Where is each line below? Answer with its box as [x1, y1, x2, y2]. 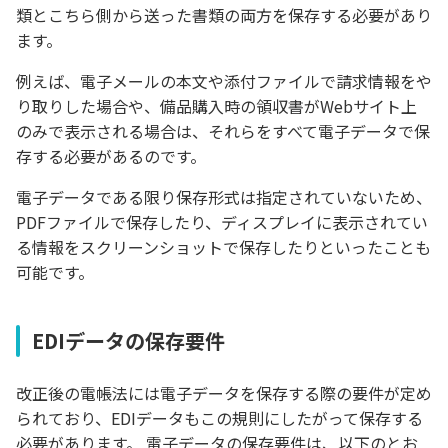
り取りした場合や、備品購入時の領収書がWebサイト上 [16, 93, 417, 118]
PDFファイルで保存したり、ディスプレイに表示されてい [16, 209, 428, 234]
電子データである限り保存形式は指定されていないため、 [16, 184, 432, 209]
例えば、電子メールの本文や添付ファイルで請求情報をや [16, 68, 432, 93]
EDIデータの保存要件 [32, 325, 225, 355]
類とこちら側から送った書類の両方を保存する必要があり [16, 2, 432, 27]
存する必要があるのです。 [16, 143, 206, 168]
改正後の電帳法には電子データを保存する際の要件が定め [16, 380, 432, 405]
